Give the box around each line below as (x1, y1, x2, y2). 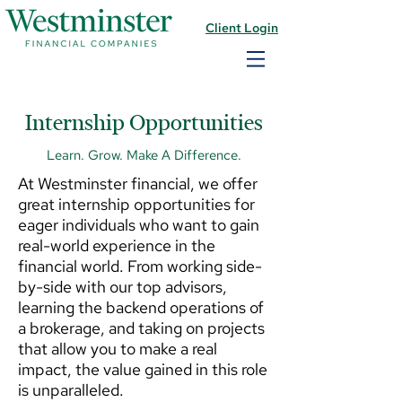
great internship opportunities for (18, 194, 255, 214)
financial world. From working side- (18, 256, 262, 276)
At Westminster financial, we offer (18, 173, 258, 194)
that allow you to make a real (18, 338, 217, 359)
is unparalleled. (18, 380, 124, 400)
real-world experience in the (18, 235, 215, 256)
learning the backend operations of (18, 297, 264, 318)
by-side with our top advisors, (18, 276, 227, 297)
